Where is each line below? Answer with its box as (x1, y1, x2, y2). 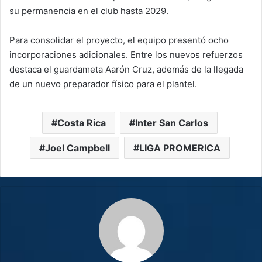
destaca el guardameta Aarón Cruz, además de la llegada (9, 63, 243, 75)
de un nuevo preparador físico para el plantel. (9, 78, 197, 89)
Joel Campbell (44, 142, 110, 154)
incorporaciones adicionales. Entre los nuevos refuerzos (9, 49, 243, 60)
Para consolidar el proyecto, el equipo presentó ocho (9, 34, 229, 46)
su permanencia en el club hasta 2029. (9, 5, 168, 16)
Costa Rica (57, 116, 106, 129)
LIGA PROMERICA (139, 142, 220, 154)
